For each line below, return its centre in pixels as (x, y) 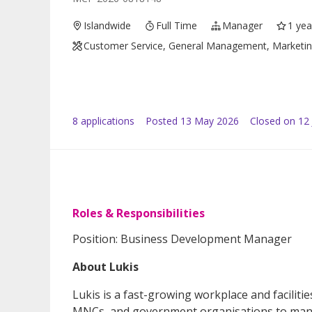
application (104, 121)
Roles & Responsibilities (139, 213)
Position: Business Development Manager (182, 239)
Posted (162, 121)
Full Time (177, 26)
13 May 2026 (210, 121)
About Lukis (106, 267)
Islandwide (108, 26)
